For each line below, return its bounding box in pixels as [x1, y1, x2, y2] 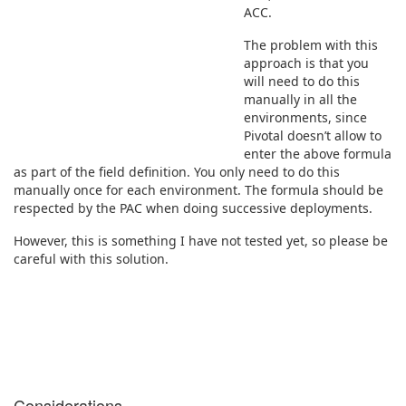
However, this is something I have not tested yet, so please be [14, 231, 388, 249]
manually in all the [244, 90, 357, 108]
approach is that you [244, 53, 369, 72]
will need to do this [244, 72, 360, 90]
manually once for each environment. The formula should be [14, 180, 383, 198]
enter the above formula [244, 144, 391, 162]
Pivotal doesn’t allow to [244, 126, 382, 144]
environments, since [244, 108, 367, 126]
